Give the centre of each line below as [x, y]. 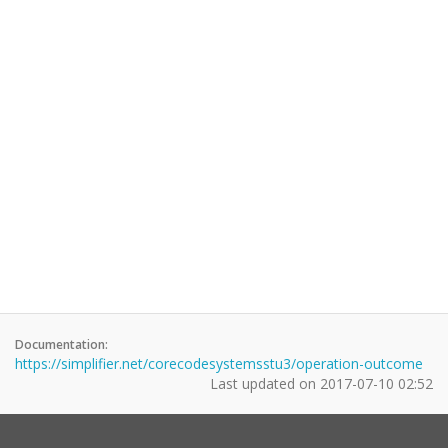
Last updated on [265, 383]
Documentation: [61, 344]
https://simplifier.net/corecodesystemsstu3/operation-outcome [219, 363]
